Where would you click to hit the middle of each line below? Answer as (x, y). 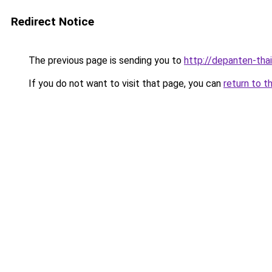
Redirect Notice (53, 22)
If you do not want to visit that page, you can (125, 83)
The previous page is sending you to (105, 60)
